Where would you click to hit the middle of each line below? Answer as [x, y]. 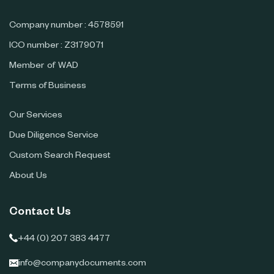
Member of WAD [44, 67]
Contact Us [40, 213]
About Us [28, 177]
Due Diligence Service [54, 137]
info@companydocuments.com [82, 265]
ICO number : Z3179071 [56, 47]
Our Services [36, 117]
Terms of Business [48, 87]
